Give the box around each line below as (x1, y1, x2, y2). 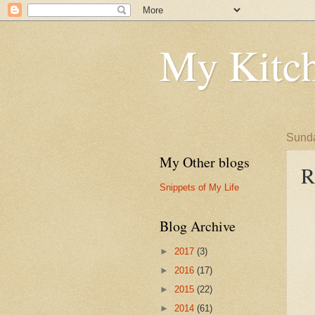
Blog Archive (160, 217, 236, 236)
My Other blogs (160, 153, 250, 172)
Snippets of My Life (160, 181, 239, 193)
